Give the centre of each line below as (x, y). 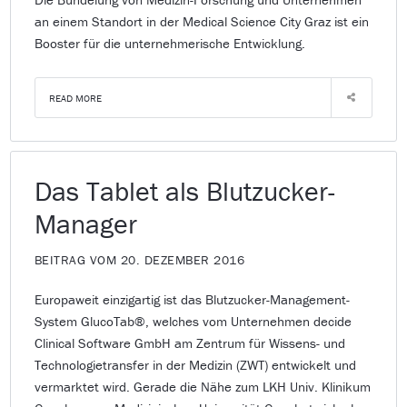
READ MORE (75, 98)
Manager (85, 223)
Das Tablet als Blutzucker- (184, 191)
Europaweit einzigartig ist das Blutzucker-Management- (192, 299)
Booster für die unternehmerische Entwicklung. (169, 43)
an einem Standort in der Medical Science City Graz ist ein (201, 21)
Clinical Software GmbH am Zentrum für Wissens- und (189, 342)
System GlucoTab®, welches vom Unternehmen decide (193, 321)
